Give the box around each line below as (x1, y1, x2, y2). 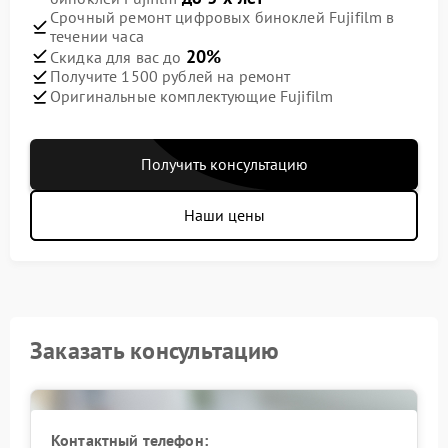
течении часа (50, 25, 144, 46)
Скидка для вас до (50, 46, 186, 67)
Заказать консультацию (30, 334, 280, 366)
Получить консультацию (140, 153, 308, 174)
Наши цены (183, 204, 265, 225)
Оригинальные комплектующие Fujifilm (50, 86, 334, 107)
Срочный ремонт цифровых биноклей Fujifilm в (50, 6, 395, 27)
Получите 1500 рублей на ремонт (50, 66, 291, 87)
